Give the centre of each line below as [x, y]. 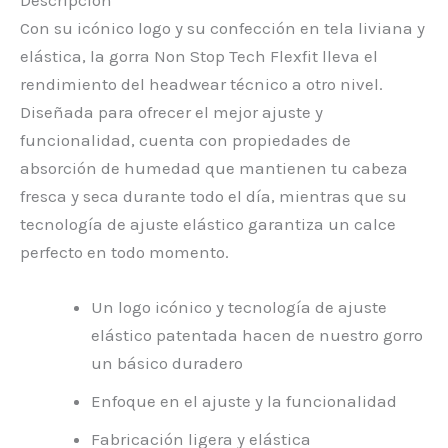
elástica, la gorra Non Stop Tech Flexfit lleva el [199, 55]
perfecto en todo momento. [124, 251]
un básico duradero [167, 362]
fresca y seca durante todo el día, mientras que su [213, 195]
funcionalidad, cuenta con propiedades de [185, 139]
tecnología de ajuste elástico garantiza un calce [208, 223]
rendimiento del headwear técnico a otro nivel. [201, 83]
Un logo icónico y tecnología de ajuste [239, 306]
